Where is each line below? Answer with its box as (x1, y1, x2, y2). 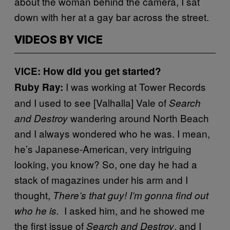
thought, (14, 187, 53, 202)
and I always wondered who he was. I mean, (14, 126, 210, 140)
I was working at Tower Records (63, 79, 206, 93)
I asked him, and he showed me (59, 203, 205, 217)
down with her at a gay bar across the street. (14, 9, 209, 24)
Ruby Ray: (14, 80, 63, 94)
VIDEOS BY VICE (14, 35, 103, 46)
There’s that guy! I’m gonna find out (53, 188, 208, 202)
